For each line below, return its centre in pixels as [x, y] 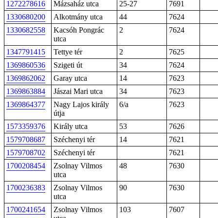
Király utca [71, 126]
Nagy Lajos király [81, 104]
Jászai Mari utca [78, 91]
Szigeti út [68, 65]
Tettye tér [68, 52]
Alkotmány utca [78, 17]
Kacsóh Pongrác [79, 30]
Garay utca [70, 78]
